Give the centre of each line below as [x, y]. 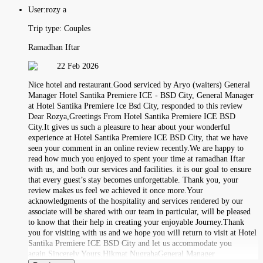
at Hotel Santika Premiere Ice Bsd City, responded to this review [135, 106]
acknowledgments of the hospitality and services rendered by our [136, 201]
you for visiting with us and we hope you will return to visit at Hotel [142, 232]
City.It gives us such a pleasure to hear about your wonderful [129, 127]
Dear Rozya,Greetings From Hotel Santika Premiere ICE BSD [132, 116]
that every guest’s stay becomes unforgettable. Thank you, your [133, 180]
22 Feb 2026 [78, 66]
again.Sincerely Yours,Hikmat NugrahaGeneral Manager [122, 254]
